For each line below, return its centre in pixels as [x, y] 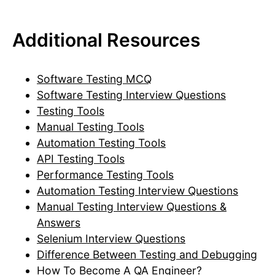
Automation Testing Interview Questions [137, 191]
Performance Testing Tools [105, 175]
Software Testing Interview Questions [131, 95]
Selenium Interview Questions [111, 239]
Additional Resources [106, 40]
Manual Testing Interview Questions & [132, 207]
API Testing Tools [81, 159]
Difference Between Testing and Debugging [147, 255]
